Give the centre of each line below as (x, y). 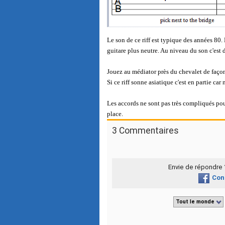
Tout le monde (195, 201)
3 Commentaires (145, 130)
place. (115, 114)
